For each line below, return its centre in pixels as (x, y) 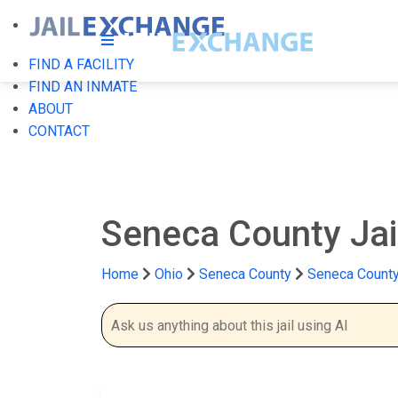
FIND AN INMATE (83, 87)
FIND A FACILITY (81, 64)
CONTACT (59, 131)
